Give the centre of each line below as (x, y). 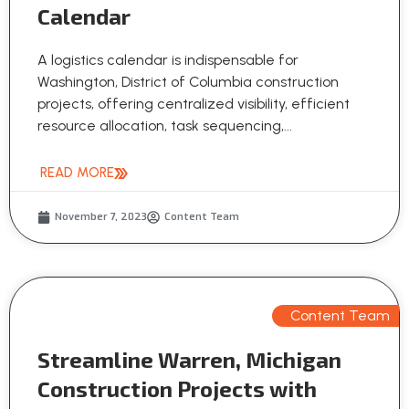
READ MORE (77, 173)
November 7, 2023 (101, 217)
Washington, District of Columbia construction (188, 82)
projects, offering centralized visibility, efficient (194, 104)
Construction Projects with (177, 389)
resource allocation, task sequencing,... (165, 126)
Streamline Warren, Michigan (189, 360)
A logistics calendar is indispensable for (168, 60)
